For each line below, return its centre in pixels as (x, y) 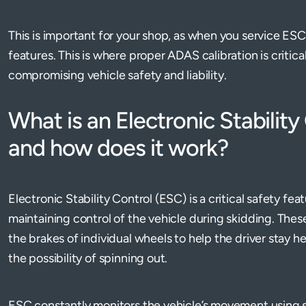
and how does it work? (118, 148)
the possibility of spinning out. (88, 258)
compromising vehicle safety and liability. (117, 75)
